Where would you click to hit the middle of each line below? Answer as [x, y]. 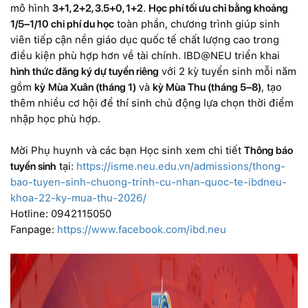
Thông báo [268, 150]
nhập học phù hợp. [55, 119]
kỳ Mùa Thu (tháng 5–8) [207, 87]
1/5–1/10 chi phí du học [62, 24]
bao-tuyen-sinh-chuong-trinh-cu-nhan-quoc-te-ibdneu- [148, 182]
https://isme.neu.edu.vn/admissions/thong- [181, 166]
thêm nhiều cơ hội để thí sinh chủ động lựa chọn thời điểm [152, 103]
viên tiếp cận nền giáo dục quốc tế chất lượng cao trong [145, 40]
